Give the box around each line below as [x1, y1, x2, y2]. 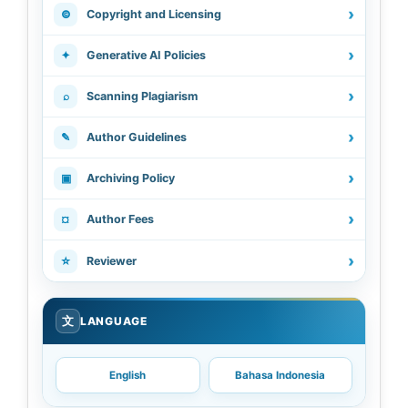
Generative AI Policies [87, 48, 206, 63]
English [109, 369, 147, 382]
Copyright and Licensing [87, 7, 221, 22]
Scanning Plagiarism [87, 89, 198, 104]
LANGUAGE [80, 314, 148, 329]
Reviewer [87, 253, 137, 268]
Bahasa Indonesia [235, 369, 326, 382]
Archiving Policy [87, 171, 175, 186]
